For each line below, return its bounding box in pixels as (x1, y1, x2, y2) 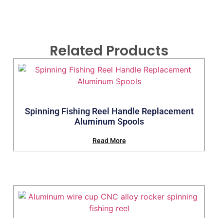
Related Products (50, 41, 168, 60)
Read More (92, 137, 126, 145)
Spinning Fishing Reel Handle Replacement (24, 106, 194, 116)
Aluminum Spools (74, 116, 144, 127)
